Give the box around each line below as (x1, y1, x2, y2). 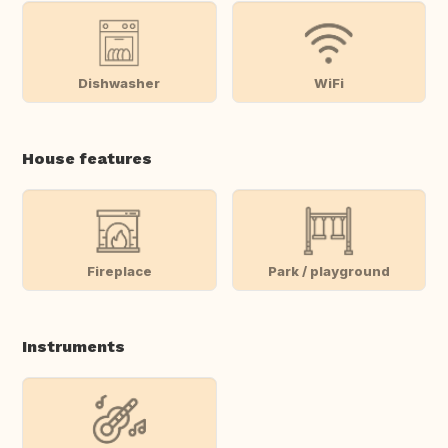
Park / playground (267, 262, 390, 279)
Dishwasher (78, 74, 161, 91)
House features (22, 149, 152, 169)
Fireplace (86, 262, 152, 279)
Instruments (22, 337, 125, 357)
